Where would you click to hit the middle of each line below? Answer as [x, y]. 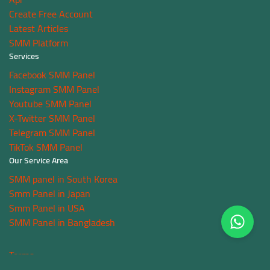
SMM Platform [39, 43]
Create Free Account [51, 14]
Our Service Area [39, 160]
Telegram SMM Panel [52, 133]
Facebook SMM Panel [52, 75]
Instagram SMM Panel [54, 89]
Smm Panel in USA [47, 208]
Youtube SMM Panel [50, 104]
